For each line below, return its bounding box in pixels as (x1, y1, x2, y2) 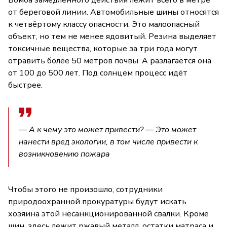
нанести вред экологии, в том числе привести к (19, 136, 198, 148)
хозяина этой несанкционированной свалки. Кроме (8, 208, 209, 220)
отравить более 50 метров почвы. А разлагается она (8, 55, 211, 67)
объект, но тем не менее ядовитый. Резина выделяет (8, 31, 216, 43)
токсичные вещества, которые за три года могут (8, 43, 198, 55)
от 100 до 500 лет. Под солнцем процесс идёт (8, 67, 187, 79)
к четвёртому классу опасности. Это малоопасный (8, 19, 200, 30)
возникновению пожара (19, 148, 110, 160)
